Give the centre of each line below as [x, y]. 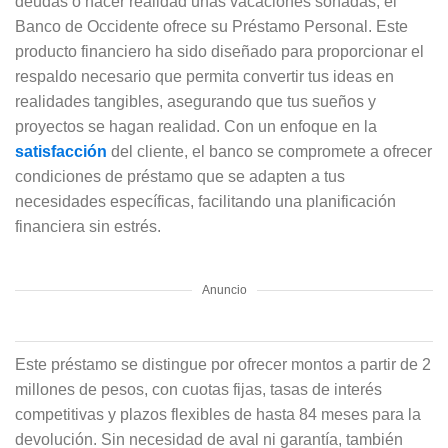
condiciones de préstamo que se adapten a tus [180, 176]
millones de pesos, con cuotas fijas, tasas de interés [198, 389]
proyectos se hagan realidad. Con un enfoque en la [196, 126]
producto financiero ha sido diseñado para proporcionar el [219, 51]
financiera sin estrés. [88, 226]
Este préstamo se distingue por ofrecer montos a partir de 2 [223, 364]
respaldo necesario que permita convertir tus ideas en [204, 76]
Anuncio [224, 289]
